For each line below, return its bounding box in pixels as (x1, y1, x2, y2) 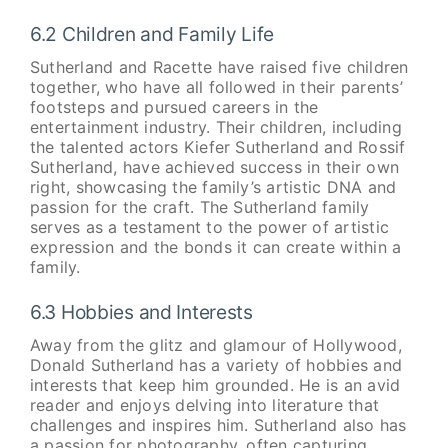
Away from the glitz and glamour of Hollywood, (29, 334, 402, 355)
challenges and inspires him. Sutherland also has (29, 414, 407, 435)
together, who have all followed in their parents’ (29, 76, 403, 97)
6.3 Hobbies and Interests (29, 300, 253, 325)
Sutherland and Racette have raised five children (29, 56, 409, 77)
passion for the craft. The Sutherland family (29, 196, 370, 217)
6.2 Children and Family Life (29, 22, 274, 47)
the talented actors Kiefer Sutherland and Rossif (29, 136, 406, 157)
